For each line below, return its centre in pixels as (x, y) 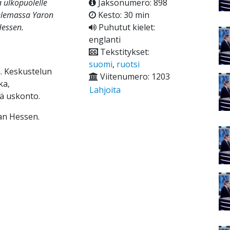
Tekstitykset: (123, 52)
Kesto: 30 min (122, 15)
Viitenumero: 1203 (134, 77)
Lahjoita (105, 90)
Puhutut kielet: (126, 27)
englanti (104, 40)
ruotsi (128, 64)
